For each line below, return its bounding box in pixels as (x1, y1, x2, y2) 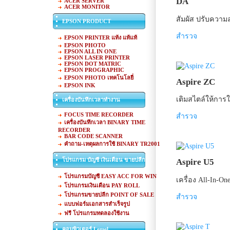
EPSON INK (64, 82, 95, 88)
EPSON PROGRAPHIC (64, 67, 124, 73)
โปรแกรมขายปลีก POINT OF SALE (64, 191, 154, 198)
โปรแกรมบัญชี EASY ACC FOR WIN (64, 173, 157, 179)
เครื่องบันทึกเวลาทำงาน (60, 97, 120, 103)
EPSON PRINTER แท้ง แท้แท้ (64, 34, 137, 41)
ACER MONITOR (64, 4, 110, 10)
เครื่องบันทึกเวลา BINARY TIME (64, 119, 145, 125)
